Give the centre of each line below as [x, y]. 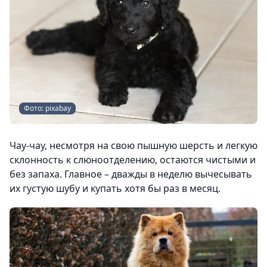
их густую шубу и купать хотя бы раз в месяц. [115, 189]
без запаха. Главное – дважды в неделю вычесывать [131, 174]
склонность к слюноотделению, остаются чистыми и [133, 160]
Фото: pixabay [47, 108]
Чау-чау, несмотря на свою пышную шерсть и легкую [133, 146]
